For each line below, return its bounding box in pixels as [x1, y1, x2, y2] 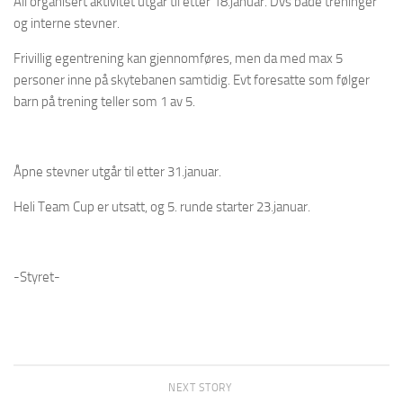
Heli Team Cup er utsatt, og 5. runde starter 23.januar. [13, 198, 310, 215]
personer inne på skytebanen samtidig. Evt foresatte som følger [13, 71, 370, 88]
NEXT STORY [168, 381, 235, 394]
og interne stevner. [13, 14, 120, 31]
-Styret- [13, 268, 60, 285]
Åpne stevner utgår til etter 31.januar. [13, 163, 221, 180]
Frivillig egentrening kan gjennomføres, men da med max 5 [13, 49, 343, 67]
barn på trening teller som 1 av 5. [13, 93, 195, 110]
